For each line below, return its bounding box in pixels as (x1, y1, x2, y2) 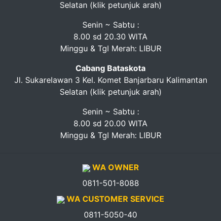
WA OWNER (90, 162, 139, 172)
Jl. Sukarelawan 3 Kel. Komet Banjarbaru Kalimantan (14, 75, 207, 85)
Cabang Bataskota (75, 63, 146, 73)
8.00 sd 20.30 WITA (74, 32, 147, 41)
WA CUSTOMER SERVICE (65, 194, 164, 204)
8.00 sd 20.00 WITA (74, 118, 147, 128)
